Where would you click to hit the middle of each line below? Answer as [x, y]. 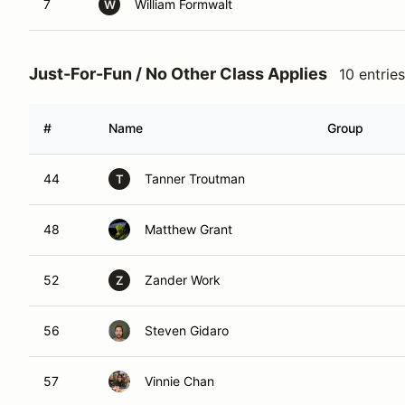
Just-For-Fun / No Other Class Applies [178, 74]
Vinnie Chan [179, 381]
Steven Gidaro [187, 330]
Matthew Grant [188, 229]
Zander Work [183, 280]
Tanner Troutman [195, 179]
